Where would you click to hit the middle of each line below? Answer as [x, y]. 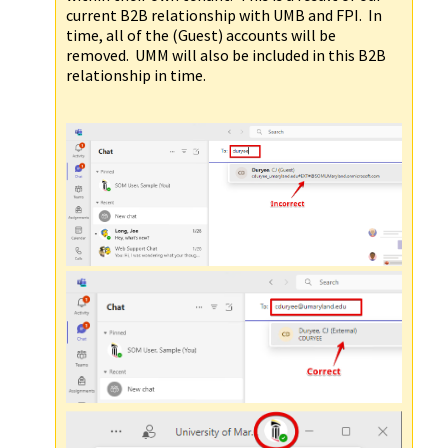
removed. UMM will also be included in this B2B [226, 54]
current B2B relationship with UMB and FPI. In [224, 14]
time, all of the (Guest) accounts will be [201, 34]
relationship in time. [136, 74]
